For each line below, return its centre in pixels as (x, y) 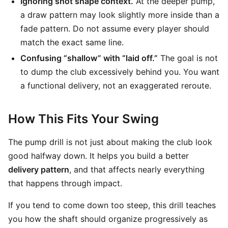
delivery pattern (39, 169)
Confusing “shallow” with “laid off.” (89, 58)
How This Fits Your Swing (83, 119)
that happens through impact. (65, 183)
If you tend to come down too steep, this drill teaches (112, 205)
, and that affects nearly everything (137, 169)
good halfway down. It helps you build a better (98, 156)
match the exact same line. (72, 42)
